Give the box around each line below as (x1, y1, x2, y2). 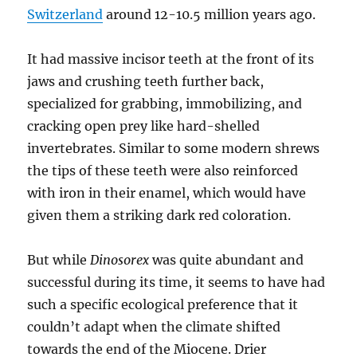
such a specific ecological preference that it (27, 296, 299, 313)
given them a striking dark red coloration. (27, 207, 292, 224)
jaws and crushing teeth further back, (27, 73, 265, 90)
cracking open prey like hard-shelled (27, 118, 261, 135)
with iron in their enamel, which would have (27, 185, 307, 202)
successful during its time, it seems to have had (27, 274, 326, 291)
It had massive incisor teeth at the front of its (27, 51, 315, 68)
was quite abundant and (149, 252, 304, 269)
